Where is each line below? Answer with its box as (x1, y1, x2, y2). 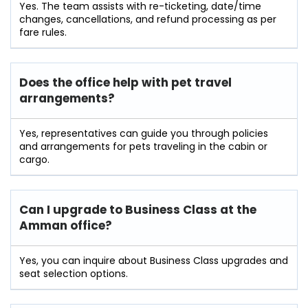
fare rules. (19, 25, 67, 39)
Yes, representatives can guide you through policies (19, 126, 268, 140)
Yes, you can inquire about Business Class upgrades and (19, 253, 288, 267)
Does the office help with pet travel (19, 74, 232, 91)
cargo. (19, 152, 49, 166)
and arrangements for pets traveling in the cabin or (19, 139, 267, 153)
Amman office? (19, 217, 112, 234)
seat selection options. (19, 266, 128, 280)
